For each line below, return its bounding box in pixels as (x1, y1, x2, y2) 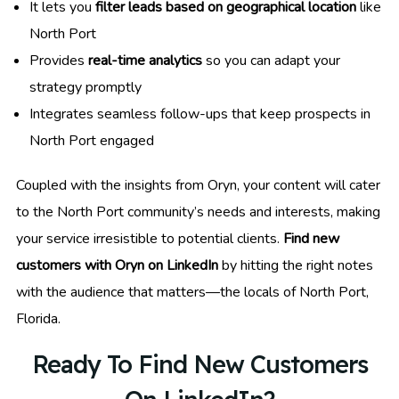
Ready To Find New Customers (31, 348, 368, 379)
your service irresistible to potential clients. (16, 228, 283, 248)
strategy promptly (29, 77, 142, 97)
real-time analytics (88, 50, 202, 70)
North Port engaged (29, 130, 154, 151)
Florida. (16, 308, 61, 329)
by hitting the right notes (218, 255, 373, 275)
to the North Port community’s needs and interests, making (16, 201, 380, 222)
